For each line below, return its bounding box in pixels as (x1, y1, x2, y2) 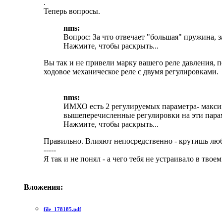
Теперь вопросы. (44, 7, 100, 16)
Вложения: (24, 183, 63, 192)
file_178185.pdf (44, 206, 81, 213)
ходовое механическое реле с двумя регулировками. (44, 67, 219, 76)
